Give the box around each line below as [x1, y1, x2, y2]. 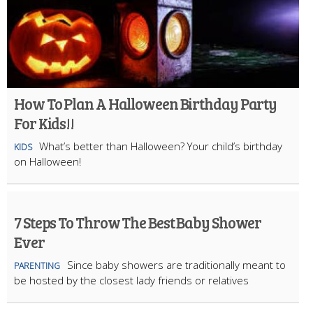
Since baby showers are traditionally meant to [67, 258, 286, 272]
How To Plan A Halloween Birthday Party [14, 93, 277, 115]
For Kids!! [14, 112, 75, 134]
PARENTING [14, 260, 60, 272]
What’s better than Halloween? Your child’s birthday [39, 139, 282, 154]
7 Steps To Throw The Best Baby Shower [14, 212, 262, 233]
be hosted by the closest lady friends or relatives [14, 273, 249, 288]
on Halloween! [14, 154, 81, 169]
